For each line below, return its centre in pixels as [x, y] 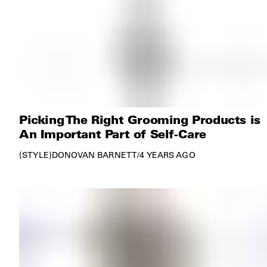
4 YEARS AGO [167, 155]
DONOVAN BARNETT [94, 155]
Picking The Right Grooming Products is [140, 119]
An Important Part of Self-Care [113, 134]
